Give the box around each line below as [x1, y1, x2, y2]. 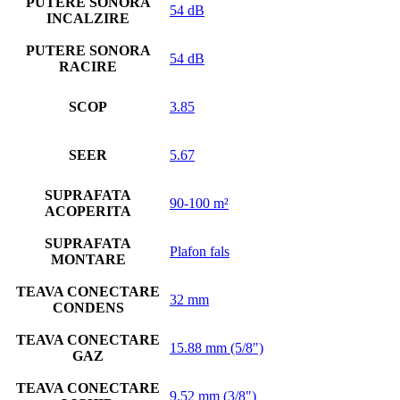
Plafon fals [170, 243, 229, 259]
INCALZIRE [46, 10, 129, 26]
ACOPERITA [45, 203, 131, 219]
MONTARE [50, 251, 126, 267]
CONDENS [52, 299, 124, 315]
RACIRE [59, 58, 117, 74]
